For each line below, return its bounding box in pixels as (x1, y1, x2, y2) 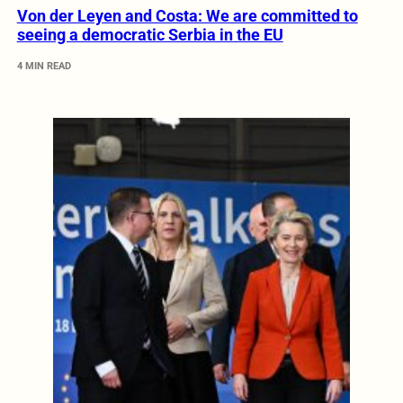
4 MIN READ (16, 60, 71, 73)
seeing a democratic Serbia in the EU (16, 25, 283, 45)
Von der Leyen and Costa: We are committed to (16, 6, 358, 26)
